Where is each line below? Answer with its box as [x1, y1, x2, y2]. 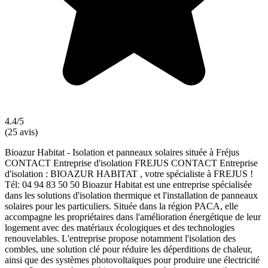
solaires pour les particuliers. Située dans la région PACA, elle [5, 200, 238, 211]
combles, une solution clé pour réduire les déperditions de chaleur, [5, 243, 252, 254]
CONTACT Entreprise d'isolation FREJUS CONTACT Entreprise [5, 157, 258, 168]
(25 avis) [5, 126, 38, 137]
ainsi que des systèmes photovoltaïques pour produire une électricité [5, 254, 260, 265]
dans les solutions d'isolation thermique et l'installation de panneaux [5, 190, 258, 200]
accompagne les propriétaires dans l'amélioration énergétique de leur [5, 211, 261, 222]
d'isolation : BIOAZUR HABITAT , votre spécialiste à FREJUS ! [5, 168, 253, 179]
